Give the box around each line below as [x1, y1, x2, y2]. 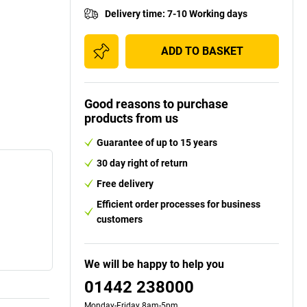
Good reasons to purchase [84, 96, 228, 111]
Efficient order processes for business [97, 198, 260, 210]
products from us [84, 110, 178, 125]
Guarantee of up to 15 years [97, 136, 217, 148]
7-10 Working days [167, 8, 247, 19]
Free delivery [97, 177, 153, 189]
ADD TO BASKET [161, 44, 243, 58]
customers [97, 213, 143, 225]
